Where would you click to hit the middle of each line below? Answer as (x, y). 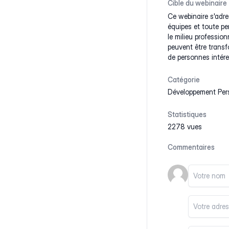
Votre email (208, 201)
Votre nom (206, 170)
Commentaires (191, 147)
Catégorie (184, 79)
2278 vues (185, 127)
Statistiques (187, 114)
